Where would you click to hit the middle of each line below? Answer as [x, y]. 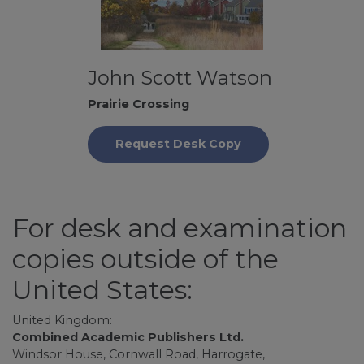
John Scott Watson [180, 78]
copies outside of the [145, 259]
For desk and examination [180, 228]
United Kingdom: [62, 320]
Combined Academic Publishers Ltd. [128, 337]
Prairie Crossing [138, 104]
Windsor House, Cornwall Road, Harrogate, [139, 354]
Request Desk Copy [178, 144]
